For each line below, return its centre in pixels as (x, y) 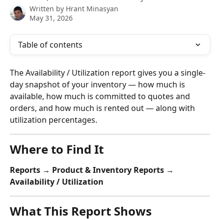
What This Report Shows (81, 211)
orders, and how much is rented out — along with (103, 108)
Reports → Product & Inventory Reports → (93, 170)
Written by (48, 9)
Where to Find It (57, 149)
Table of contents (50, 45)
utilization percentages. (54, 120)
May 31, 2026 (51, 18)
